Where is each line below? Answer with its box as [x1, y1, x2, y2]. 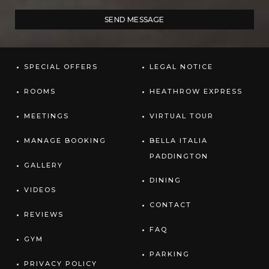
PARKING [150, 250, 190, 258]
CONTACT [150, 201, 192, 209]
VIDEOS [24, 186, 56, 194]
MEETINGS [24, 112, 69, 120]
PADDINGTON [150, 152, 208, 160]
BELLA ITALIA [150, 136, 208, 145]
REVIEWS [24, 210, 64, 219]
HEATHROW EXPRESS [150, 87, 243, 95]
